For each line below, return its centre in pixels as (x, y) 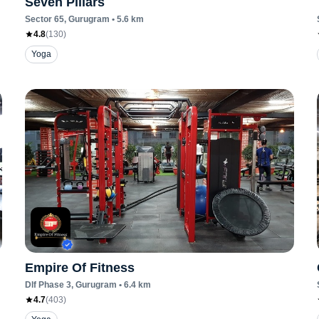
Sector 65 (44, 19)
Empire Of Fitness (79, 268)
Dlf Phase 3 (48, 285)
